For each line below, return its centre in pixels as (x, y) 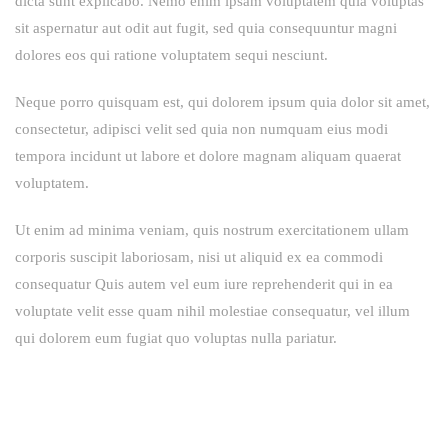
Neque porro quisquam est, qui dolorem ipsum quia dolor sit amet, (222, 101)
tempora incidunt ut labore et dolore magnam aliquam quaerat (208, 155)
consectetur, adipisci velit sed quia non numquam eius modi (201, 128)
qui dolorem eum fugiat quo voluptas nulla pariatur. (176, 337)
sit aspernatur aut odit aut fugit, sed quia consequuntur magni (206, 27)
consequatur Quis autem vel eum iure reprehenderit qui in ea (204, 283)
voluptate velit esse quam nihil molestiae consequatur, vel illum (212, 310)
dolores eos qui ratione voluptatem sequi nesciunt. (171, 54)
